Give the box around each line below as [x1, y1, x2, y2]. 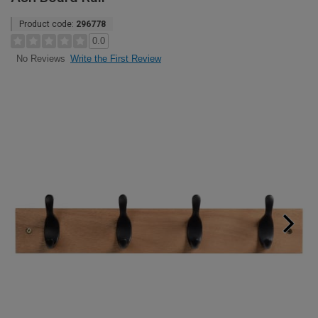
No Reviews [16, 53, 65, 65]
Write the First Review [70, 53, 161, 64]
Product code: [19, 19, 76, 29]
